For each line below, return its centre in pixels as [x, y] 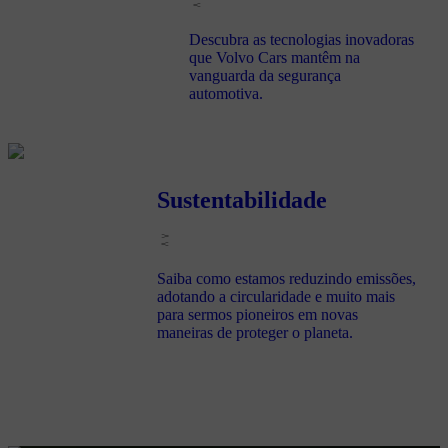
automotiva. [225, 94]
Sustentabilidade [241, 199]
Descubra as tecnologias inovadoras [301, 40]
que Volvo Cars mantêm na [274, 58]
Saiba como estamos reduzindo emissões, [286, 278]
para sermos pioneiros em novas [257, 314]
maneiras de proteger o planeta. [254, 332]
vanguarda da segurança [264, 76]
